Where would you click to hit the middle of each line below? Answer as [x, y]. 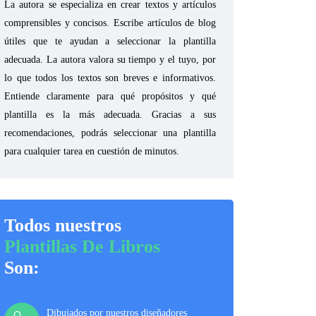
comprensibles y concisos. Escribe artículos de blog [110, 23]
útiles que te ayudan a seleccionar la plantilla [110, 41]
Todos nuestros [63, 225]
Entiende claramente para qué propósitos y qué [110, 96]
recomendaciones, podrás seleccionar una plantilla [110, 133]
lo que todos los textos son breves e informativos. [110, 78]
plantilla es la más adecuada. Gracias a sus [110, 115]
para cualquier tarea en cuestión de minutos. [92, 151]
